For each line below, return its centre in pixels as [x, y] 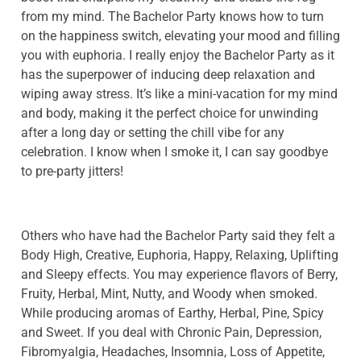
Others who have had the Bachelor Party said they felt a [178, 236]
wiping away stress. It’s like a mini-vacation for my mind [179, 94]
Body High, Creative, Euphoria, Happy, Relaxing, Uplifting [180, 255]
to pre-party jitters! [72, 172]
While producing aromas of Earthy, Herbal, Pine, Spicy [172, 313]
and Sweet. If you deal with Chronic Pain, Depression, [171, 333]
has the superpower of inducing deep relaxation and [168, 75]
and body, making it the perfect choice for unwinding [170, 114]
